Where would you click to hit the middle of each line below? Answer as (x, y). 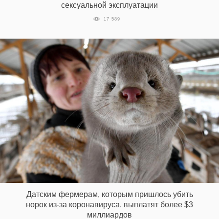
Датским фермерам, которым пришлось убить (109, 194)
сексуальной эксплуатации (109, 5)
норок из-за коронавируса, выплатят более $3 (109, 204)
